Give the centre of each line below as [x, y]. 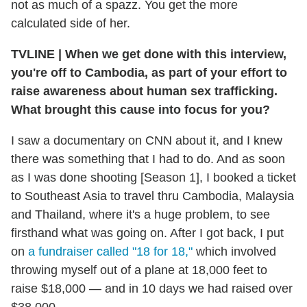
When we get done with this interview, [174, 54]
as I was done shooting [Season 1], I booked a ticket [153, 177]
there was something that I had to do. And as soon [148, 159]
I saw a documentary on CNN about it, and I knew [147, 140]
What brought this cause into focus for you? [140, 109]
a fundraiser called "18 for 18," [110, 251]
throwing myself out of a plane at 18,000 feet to [139, 270]
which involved [234, 251]
